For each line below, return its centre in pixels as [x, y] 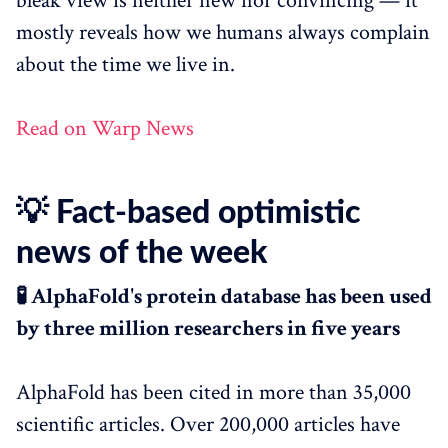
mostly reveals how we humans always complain [223, 32]
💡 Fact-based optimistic [188, 212]
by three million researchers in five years [208, 328]
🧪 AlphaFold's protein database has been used [224, 296]
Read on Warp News [105, 128]
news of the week [141, 252]
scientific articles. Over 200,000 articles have [208, 424]
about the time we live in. [125, 64]
